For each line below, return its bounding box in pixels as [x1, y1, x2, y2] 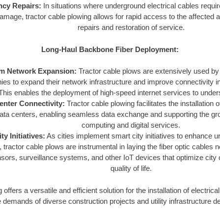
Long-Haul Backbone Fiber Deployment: [41, 45, 179, 54]
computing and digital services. [82, 121, 180, 130]
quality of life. [110, 164, 152, 173]
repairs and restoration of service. [77, 23, 185, 32]
